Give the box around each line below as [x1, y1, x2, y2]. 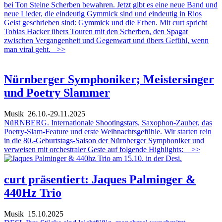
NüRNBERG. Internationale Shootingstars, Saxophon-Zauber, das [4, 118, 212, 127]
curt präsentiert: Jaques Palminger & [4, 172, 196, 186]
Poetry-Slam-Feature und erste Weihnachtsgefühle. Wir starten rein [4, 127, 212, 136]
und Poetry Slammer [4, 86, 110, 99]
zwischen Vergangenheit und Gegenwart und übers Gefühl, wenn [4, 36, 209, 45]
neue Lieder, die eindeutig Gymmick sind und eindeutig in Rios [4, 9, 202, 18]
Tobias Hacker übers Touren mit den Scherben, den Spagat [4, 27, 188, 36]
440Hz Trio [4, 186, 61, 199]
